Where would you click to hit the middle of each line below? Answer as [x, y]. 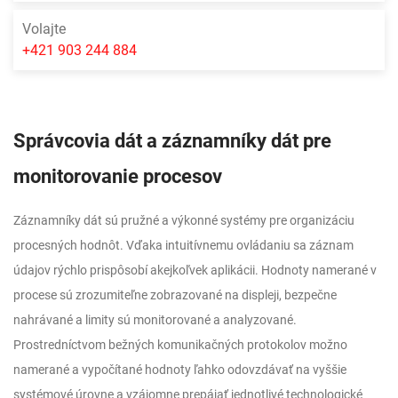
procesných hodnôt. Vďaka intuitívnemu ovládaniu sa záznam [183, 245]
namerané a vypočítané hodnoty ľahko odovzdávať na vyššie [180, 370]
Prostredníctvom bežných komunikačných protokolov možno [180, 345]
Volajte [44, 29]
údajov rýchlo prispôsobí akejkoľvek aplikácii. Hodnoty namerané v [195, 270]
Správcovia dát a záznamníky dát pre [172, 141]
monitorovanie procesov [118, 176]
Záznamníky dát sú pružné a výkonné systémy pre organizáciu [184, 220]
